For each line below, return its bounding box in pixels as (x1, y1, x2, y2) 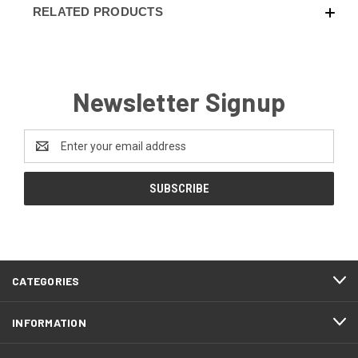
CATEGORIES (12, 273, 80, 288)
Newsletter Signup (72, 86, 286, 117)
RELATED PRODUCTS (32, 4, 163, 18)
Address (24, 147, 66, 161)
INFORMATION (12, 315, 86, 329)
